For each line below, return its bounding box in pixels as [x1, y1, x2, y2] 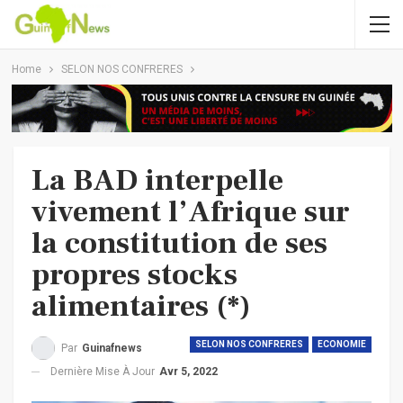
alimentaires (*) [31, 285, 251, 326]
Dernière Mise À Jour [50, 364, 157, 378]
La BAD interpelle [31, 159, 283, 200]
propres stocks [31, 254, 237, 294]
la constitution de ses [31, 222, 327, 263]
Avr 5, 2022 [159, 364, 218, 378]
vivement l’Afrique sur [31, 191, 350, 231]
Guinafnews [82, 341, 142, 354]
